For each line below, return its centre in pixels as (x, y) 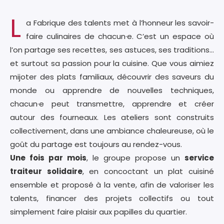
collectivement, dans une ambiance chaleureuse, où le (112, 130)
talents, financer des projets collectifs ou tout (112, 198)
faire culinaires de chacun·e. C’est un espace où (120, 36)
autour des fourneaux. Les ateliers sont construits (112, 117)
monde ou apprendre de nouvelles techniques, (112, 90)
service (199, 157)
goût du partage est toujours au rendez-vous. (96, 144)
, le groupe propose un (135, 157)
